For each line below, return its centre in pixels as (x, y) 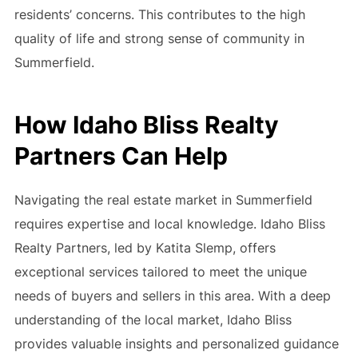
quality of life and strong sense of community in (159, 39)
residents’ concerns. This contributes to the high (159, 15)
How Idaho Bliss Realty (146, 124)
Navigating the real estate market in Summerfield (163, 199)
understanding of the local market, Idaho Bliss (153, 319)
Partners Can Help (121, 155)
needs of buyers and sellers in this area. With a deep (172, 295)
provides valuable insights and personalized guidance (176, 343)
